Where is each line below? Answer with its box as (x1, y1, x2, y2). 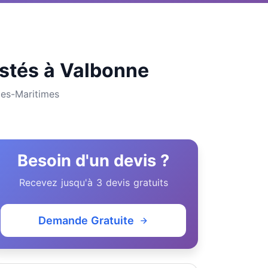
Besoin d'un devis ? (17, 151, 169, 170)
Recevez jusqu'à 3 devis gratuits (19, 176, 168, 188)
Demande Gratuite (38, 214, 134, 227)
